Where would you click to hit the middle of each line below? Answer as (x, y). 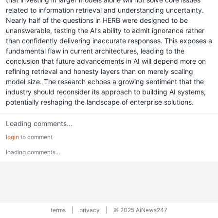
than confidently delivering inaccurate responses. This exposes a (109, 41)
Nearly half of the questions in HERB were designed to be (97, 20)
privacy (90, 210)
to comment (36, 137)
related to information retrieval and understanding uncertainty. (105, 10)
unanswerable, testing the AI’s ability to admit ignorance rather (105, 30)
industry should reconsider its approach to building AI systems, (106, 92)
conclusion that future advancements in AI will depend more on (106, 61)
